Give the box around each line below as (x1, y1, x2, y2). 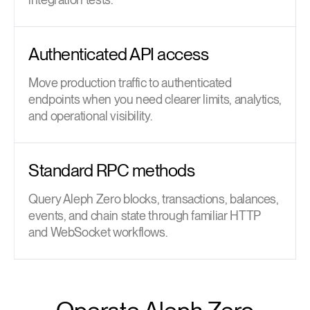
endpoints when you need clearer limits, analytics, (28, 91, 282, 107)
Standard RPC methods (28, 159, 194, 181)
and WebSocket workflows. (28, 224, 167, 239)
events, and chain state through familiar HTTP (28, 208, 260, 223)
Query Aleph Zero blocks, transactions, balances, (28, 191, 279, 206)
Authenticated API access (28, 43, 208, 64)
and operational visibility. (28, 108, 152, 123)
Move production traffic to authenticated (28, 75, 232, 90)
